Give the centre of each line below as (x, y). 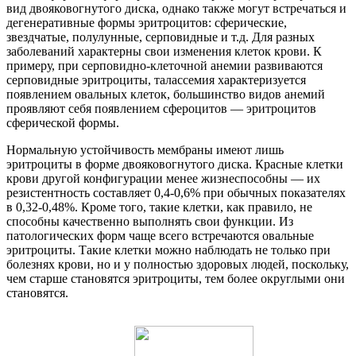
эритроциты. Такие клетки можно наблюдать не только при (168, 250)
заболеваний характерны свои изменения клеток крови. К (164, 51)
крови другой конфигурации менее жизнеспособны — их (163, 178)
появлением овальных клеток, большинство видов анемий (166, 94)
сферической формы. (63, 122)
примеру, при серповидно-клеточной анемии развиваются (164, 65)
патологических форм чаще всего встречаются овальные (160, 235)
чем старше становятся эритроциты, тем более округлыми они (176, 278)
